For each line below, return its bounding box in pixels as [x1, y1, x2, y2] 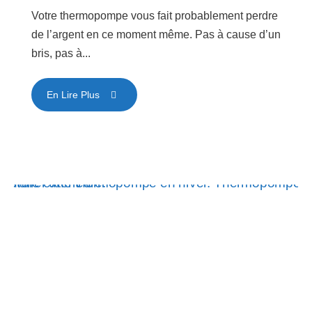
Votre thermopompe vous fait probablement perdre [31, 10, 278, 22]
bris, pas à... [31, 47, 91, 60]
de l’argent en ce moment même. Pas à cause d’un [31, 29, 281, 41]
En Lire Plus [47, 89, 100, 101]
